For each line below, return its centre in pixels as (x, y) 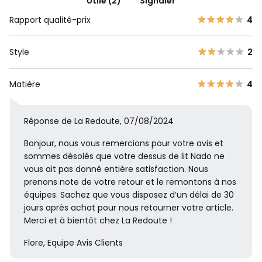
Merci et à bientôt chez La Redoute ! (98, 221)
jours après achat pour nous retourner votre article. (129, 208)
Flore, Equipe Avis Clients (73, 243)
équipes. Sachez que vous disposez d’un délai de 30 (129, 195)
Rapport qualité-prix (50, 20)
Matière (25, 85)
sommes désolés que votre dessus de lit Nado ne (124, 156)
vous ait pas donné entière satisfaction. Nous (116, 169)
